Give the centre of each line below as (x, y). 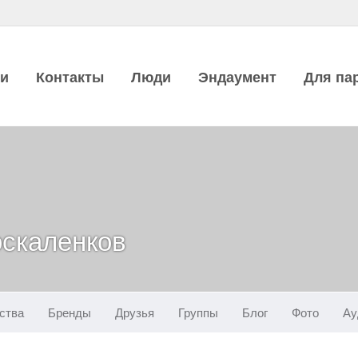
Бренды (70, 312)
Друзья (135, 312)
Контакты (70, 77)
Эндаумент (237, 77)
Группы (198, 312)
